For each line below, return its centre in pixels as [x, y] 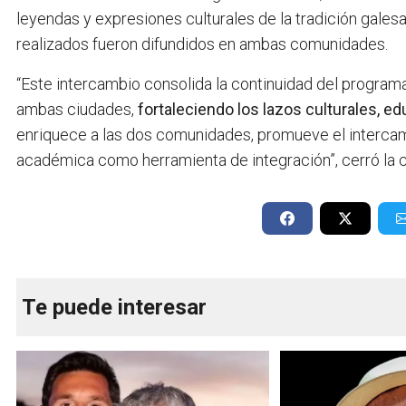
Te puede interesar [114, 308]
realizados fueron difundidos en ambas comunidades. [202, 44]
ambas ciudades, [77, 110]
